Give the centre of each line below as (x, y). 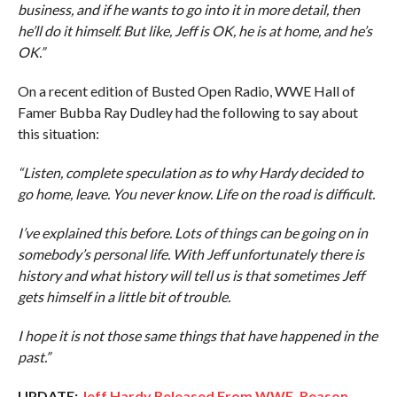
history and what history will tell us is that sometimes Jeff (191, 275)
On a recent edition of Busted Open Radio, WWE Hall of (186, 91)
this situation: (58, 133)
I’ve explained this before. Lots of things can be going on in (192, 233)
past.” (34, 357)
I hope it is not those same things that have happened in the (197, 335)
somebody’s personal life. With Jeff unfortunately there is (191, 254)
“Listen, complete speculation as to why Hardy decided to (190, 172)
